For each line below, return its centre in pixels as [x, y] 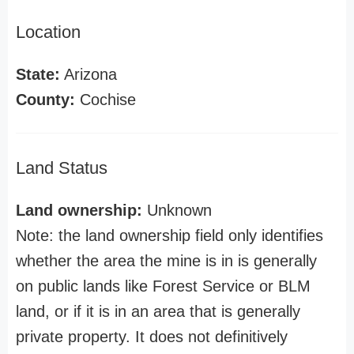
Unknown [177, 210]
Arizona [88, 74]
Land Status [62, 168]
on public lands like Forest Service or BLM [163, 286]
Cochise [105, 100]
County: [45, 100]
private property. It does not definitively [152, 337]
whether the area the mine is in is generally [166, 261]
